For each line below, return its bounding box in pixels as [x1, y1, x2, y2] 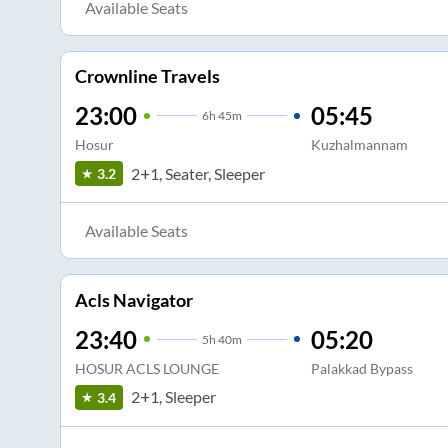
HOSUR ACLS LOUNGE [74, 359, 219, 377]
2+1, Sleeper [130, 387, 216, 407]
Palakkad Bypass [310, 359, 413, 377]
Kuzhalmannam [310, 136, 408, 154]
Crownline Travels [74, 65, 220, 88]
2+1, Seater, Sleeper [130, 163, 265, 183]
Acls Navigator [74, 288, 193, 311]
